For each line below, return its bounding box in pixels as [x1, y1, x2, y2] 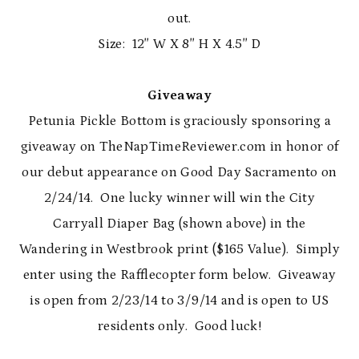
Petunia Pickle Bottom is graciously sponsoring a [27, 113, 332, 129]
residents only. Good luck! [97, 318, 262, 334]
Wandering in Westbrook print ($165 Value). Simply [19, 241, 340, 257]
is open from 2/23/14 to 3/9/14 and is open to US [30, 292, 329, 309]
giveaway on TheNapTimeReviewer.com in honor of [20, 139, 339, 155]
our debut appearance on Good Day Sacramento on [22, 164, 337, 180]
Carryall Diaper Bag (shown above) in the [53, 216, 306, 232]
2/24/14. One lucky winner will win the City [44, 190, 315, 206]
